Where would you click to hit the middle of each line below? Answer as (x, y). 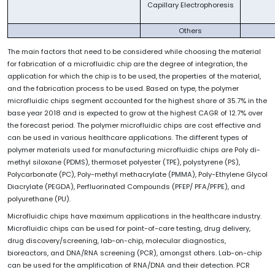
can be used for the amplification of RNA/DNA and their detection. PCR (129, 265)
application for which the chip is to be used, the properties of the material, (134, 76)
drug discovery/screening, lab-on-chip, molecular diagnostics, (117, 240)
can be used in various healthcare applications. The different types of (128, 137)
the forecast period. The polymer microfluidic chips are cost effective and (134, 125)
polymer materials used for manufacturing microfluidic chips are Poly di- (134, 149)
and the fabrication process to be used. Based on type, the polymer (123, 88)
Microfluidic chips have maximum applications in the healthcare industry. (134, 216)
